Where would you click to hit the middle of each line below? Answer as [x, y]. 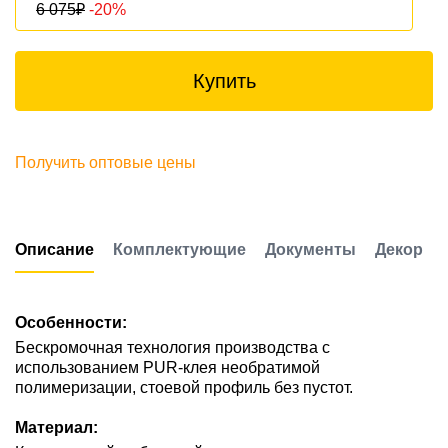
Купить [224, 81]
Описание [54, 249]
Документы [310, 249]
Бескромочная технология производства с [172, 347]
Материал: [56, 427]
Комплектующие [179, 249]
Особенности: [71, 322]
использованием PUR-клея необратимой [167, 367]
